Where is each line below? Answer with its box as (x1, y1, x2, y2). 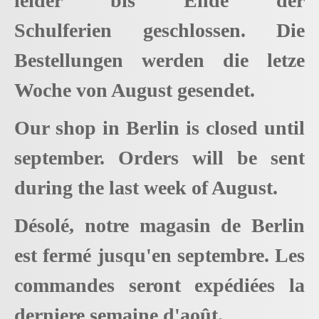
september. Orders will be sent (14, 146, 305, 169)
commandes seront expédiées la (14, 273, 305, 296)
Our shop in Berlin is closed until (14, 116, 305, 139)
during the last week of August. (14, 176, 278, 199)
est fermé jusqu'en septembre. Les (14, 244, 305, 266)
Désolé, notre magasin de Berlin (14, 214, 305, 236)
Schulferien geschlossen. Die (14, 19, 305, 42)
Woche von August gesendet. (14, 79, 255, 102)
